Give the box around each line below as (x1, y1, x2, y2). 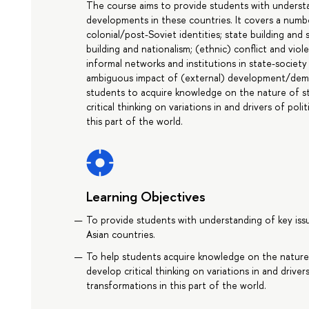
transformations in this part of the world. (86, 278, 267, 292)
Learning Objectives (86, 187, 206, 206)
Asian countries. (86, 228, 156, 241)
